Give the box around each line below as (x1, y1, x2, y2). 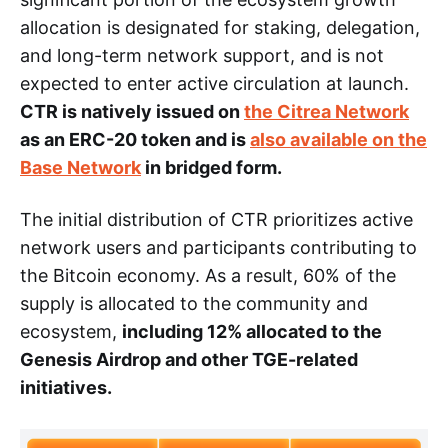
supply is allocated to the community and (20, 292, 368, 314)
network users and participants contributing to (20, 236, 417, 258)
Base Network (20, 156, 141, 178)
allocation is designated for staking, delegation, (20, 16, 420, 38)
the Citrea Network (244, 100, 409, 122)
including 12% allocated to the (122, 320, 382, 342)
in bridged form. (141, 156, 282, 178)
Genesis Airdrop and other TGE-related (20, 348, 358, 370)
